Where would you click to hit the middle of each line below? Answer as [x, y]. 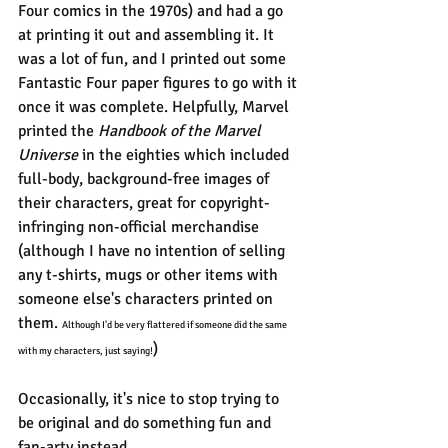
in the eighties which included [187, 155]
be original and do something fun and [146, 423]
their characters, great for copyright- [144, 203]
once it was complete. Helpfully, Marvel [155, 107]
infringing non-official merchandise [140, 227]
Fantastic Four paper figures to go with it [159, 83]
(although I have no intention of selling [153, 251]
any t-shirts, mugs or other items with [150, 275]
